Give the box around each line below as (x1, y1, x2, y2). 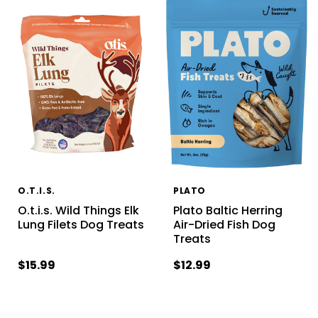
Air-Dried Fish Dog (172, 216, 275, 233)
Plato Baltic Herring (172, 202, 283, 219)
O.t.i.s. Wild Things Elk (17, 202, 139, 219)
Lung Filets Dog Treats (17, 216, 144, 233)
